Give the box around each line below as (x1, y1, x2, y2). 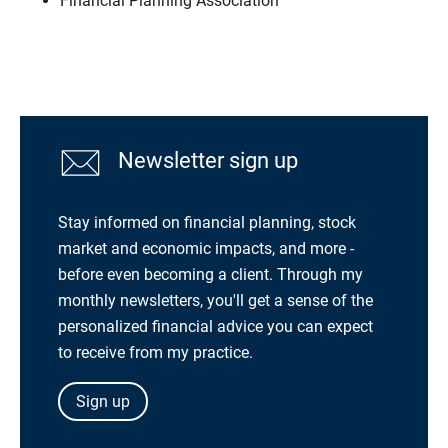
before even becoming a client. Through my (58, 264, 363, 284)
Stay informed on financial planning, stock (58, 212, 356, 232)
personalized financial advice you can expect (58, 316, 373, 336)
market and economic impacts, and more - (58, 238, 354, 258)
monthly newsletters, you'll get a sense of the (58, 290, 373, 310)
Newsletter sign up (113, 148, 299, 174)
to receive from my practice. (58, 342, 253, 362)
